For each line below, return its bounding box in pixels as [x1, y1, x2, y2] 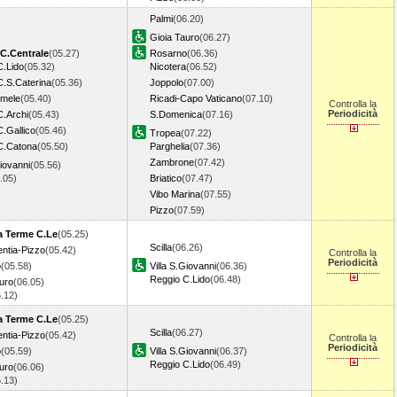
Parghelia [150, 141, 190, 152]
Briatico [150, 173, 182, 183]
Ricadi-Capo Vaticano [150, 93, 242, 104]
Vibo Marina [150, 189, 200, 199]
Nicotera [150, 61, 186, 72]
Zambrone [150, 157, 194, 167]
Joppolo [150, 77, 183, 88]
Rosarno [150, 48, 187, 58]
